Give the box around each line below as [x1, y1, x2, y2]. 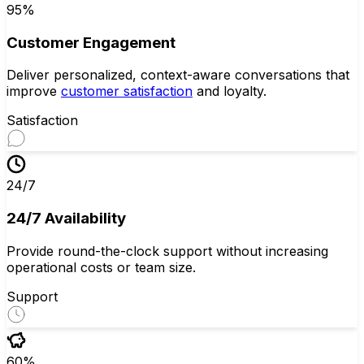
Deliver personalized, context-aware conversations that [6, 67, 349, 84]
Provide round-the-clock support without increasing [6, 242, 328, 259]
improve [6, 83, 61, 100]
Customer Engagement [6, 32, 175, 52]
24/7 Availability [6, 209, 126, 228]
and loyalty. [193, 83, 266, 100]
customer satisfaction [61, 83, 193, 100]
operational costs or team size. [6, 258, 196, 275]
